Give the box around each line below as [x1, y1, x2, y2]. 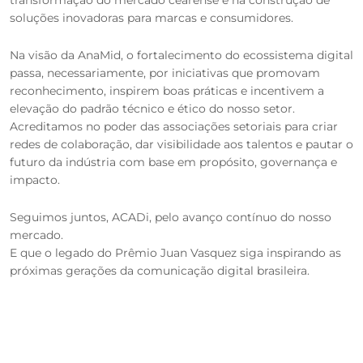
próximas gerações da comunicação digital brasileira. [10, 263, 310, 278]
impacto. [10, 173, 60, 187]
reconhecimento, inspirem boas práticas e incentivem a [10, 83, 324, 98]
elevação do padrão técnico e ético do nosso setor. [10, 101, 295, 116]
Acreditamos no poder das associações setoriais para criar [10, 119, 338, 134]
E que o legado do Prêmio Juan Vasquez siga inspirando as [10, 246, 341, 260]
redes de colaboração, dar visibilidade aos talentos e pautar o [10, 137, 353, 152]
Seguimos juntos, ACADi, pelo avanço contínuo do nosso [10, 210, 331, 224]
